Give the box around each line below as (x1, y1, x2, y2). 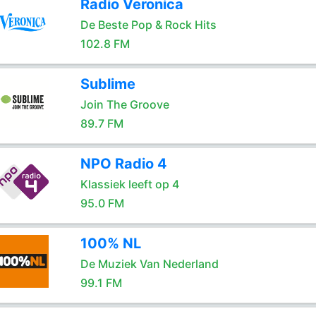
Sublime (80, 75, 135, 92)
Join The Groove (80, 97, 169, 111)
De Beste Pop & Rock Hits (80, 18, 217, 32)
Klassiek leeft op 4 (80, 177, 179, 191)
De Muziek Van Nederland (80, 257, 219, 271)
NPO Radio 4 (80, 155, 167, 172)
